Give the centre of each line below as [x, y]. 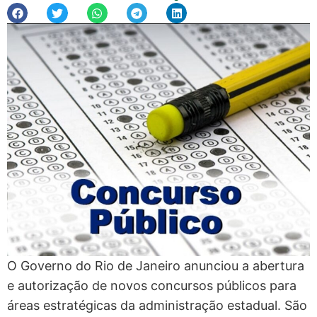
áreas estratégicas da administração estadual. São [157, 305]
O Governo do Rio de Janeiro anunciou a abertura [156, 265]
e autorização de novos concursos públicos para [152, 285]
